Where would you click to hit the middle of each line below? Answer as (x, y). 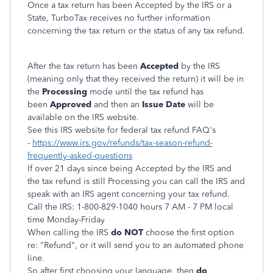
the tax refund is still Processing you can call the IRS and (136, 181)
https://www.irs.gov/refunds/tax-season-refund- (122, 143)
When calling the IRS (68, 232)
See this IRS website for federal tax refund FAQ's (122, 130)
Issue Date (164, 105)
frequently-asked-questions (80, 156)
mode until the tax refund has (147, 92)
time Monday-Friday (66, 220)
